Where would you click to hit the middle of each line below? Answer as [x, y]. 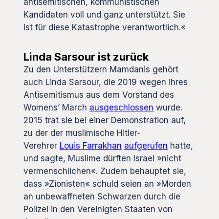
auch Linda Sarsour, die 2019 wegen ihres [106, 82]
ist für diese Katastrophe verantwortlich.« [105, 27]
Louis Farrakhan [91, 145]
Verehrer [42, 145]
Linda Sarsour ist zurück [86, 56]
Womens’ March [56, 107]
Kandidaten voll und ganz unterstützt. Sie [104, 14]
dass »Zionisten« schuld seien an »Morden [107, 184]
